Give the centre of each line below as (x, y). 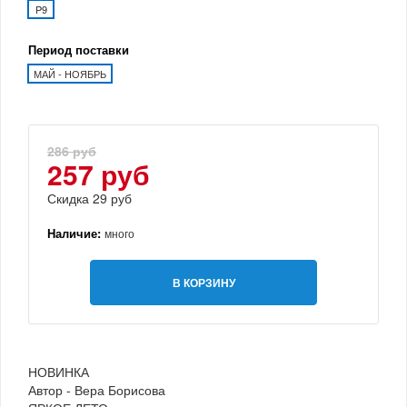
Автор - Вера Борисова (97, 389)
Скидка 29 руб (89, 198)
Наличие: (76, 233)
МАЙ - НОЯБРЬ (70, 73)
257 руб (99, 174)
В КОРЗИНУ (203, 282)
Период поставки (79, 49)
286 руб (72, 150)
